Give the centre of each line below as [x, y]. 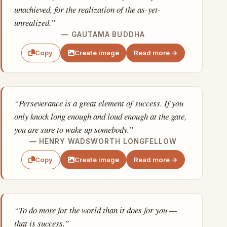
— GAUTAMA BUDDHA [103, 35]
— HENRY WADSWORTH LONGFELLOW [103, 141]
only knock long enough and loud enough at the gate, [101, 116]
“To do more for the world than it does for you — [96, 210]
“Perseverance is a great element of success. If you [99, 103]
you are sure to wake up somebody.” [74, 129]
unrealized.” [35, 23]
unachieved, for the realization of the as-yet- [88, 10]
